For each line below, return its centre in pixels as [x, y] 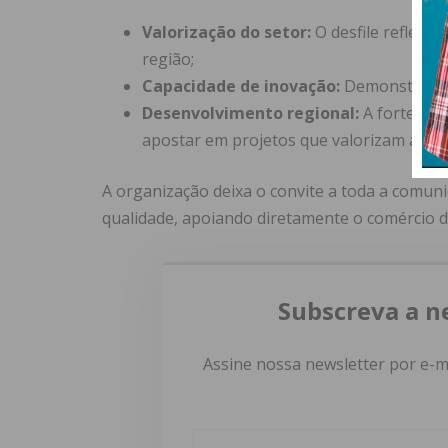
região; [168, 59]
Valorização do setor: [226, 32]
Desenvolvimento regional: [250, 113]
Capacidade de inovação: [241, 86]
